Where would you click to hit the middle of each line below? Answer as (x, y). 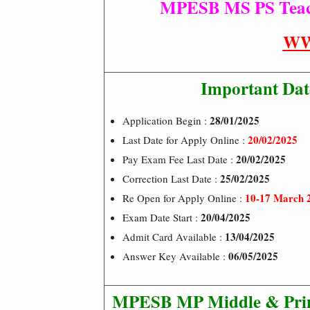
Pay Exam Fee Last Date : (178, 159)
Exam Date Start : (162, 217)
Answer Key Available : (174, 256)
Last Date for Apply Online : (185, 139)
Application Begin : (166, 120)
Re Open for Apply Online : (184, 198)
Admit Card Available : (172, 236)
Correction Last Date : (171, 178)
